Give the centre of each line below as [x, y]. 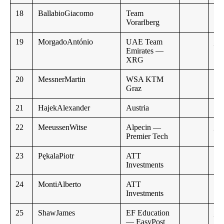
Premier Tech [147, 136]
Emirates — [145, 51]
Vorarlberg [143, 22]
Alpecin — [143, 127]
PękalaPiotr [56, 156]
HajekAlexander [64, 108]
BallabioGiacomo [66, 13]
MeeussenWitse [62, 127]
